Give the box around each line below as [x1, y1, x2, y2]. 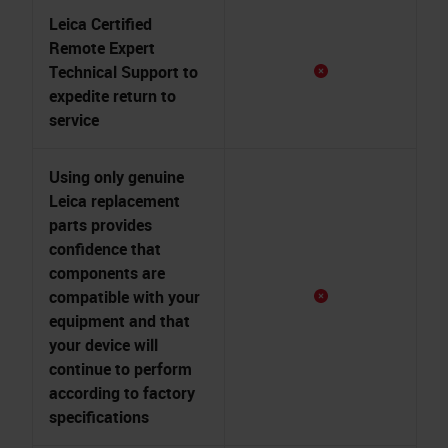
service [49, 109, 99, 131]
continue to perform [49, 358, 192, 380]
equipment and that [49, 310, 190, 332]
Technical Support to [49, 61, 198, 83]
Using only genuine [49, 166, 184, 188]
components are [49, 262, 165, 284]
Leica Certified [49, 13, 152, 35]
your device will [49, 334, 158, 356]
